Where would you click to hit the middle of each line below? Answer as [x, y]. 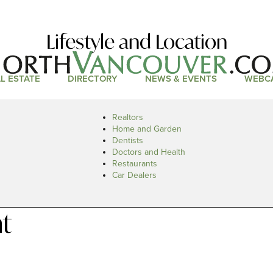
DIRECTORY [92, 79]
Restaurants [135, 164]
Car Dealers [134, 175]
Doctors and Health [149, 152]
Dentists [128, 140]
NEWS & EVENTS [181, 79]
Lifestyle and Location [136, 42]
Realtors [128, 117]
